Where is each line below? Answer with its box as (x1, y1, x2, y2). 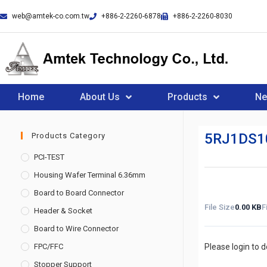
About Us (80, 91, 120, 103)
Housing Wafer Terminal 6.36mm (34, 170, 145, 179)
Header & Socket (34, 206, 92, 215)
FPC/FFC (34, 242, 63, 251)
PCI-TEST (34, 153, 64, 162)
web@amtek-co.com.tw (12, 12, 89, 20)
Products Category (32, 131, 105, 140)
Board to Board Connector (34, 188, 124, 197)
